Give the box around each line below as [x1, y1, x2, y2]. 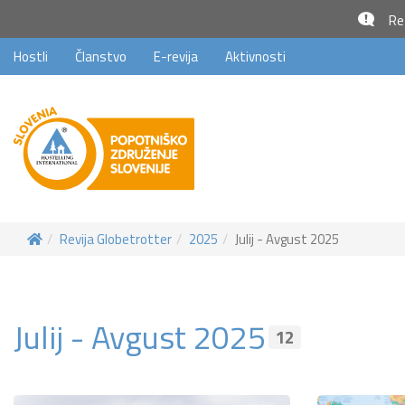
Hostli [14, 46, 48, 67]
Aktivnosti [225, 46, 286, 67]
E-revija [154, 46, 198, 67]
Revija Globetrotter [60, 229, 172, 250]
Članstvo [75, 46, 127, 67]
